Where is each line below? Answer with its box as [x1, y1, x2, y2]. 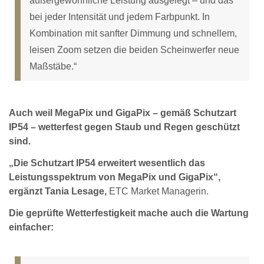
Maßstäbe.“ [29, 61, 77, 71]
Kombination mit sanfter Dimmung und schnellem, [29, 28, 237, 38]
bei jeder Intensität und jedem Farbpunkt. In [29, 11, 210, 22]
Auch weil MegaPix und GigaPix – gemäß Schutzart [9, 108, 236, 118]
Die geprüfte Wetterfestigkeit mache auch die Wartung [9, 207, 249, 218]
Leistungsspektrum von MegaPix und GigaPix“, [9, 171, 220, 182]
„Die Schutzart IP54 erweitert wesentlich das [9, 157, 205, 168]
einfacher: [9, 222, 54, 232]
